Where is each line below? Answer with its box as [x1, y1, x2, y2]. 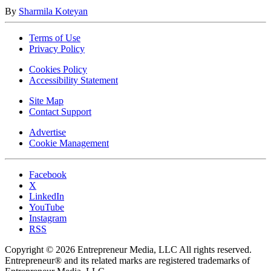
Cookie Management [29, 138, 109, 149]
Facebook [29, 169, 67, 180]
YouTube [29, 202, 64, 213]
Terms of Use [29, 33, 80, 44]
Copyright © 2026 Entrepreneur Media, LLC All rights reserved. [5, 244, 252, 255]
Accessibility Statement [29, 75, 118, 86]
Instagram [29, 213, 67, 224]
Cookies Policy [29, 64, 87, 75]
